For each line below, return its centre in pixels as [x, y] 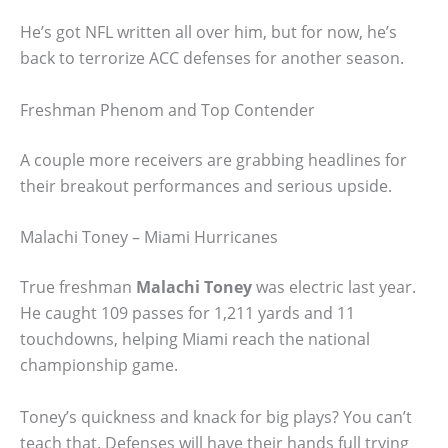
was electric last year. [334, 287]
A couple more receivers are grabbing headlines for [213, 159]
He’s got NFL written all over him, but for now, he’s [208, 32]
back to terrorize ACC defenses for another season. [212, 58]
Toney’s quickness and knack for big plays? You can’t [216, 416]
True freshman [78, 287]
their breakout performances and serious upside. [206, 185]
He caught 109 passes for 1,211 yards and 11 [187, 313]
